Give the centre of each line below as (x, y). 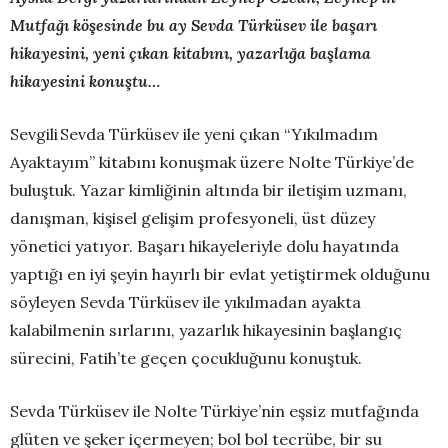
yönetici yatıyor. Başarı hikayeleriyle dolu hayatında (204, 246)
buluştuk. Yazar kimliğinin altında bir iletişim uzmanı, (208, 190)
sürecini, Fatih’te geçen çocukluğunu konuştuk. (186, 358)
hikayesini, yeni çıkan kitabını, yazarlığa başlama (190, 53)
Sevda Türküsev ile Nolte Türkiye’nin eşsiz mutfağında (214, 411)
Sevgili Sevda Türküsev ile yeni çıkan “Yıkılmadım (194, 134)
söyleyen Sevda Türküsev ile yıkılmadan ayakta (185, 302)
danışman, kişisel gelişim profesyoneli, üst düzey (192, 218)
